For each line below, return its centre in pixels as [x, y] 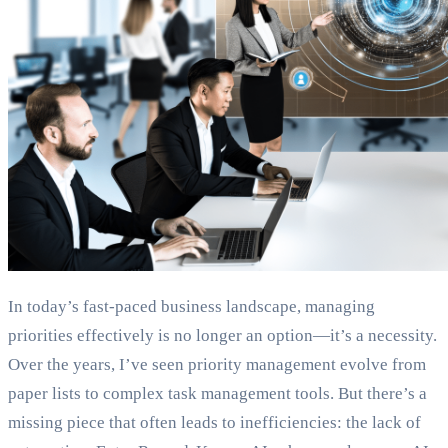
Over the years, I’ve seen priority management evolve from [217, 365]
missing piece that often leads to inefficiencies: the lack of [214, 423]
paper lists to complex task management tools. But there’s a [217, 394]
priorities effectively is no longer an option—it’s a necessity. [222, 336]
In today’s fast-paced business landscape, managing [191, 307]
